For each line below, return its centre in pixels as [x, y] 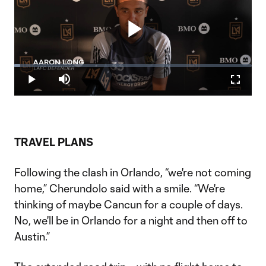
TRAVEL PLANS [54, 142]
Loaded [32, 68]
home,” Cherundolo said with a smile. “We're [120, 188]
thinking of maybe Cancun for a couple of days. [129, 204]
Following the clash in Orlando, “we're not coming [133, 172]
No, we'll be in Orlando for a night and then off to [131, 220]
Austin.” [32, 236]
